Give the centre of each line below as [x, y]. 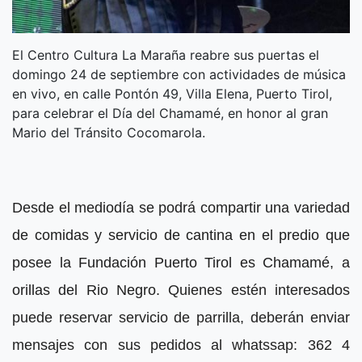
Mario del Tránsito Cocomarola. [109, 133]
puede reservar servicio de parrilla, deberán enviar [181, 318]
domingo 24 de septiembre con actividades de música [179, 75]
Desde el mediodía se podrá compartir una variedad [181, 208]
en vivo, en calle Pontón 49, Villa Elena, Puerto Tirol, [172, 94]
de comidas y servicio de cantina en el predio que [181, 236]
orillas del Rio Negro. [90, 290]
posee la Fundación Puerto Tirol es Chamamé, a [181, 263]
